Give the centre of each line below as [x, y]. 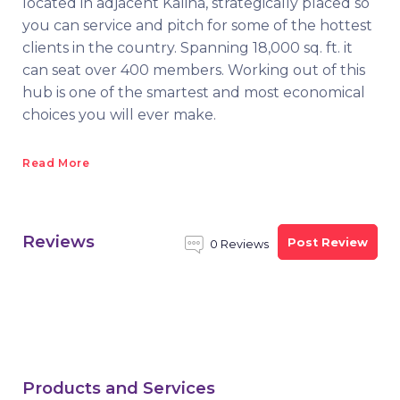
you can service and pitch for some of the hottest [197, 25]
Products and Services [119, 388]
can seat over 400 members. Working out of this [194, 70]
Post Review [328, 242]
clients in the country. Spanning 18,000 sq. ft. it [187, 48]
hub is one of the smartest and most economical [194, 92]
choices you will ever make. [119, 115]
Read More [56, 163]
